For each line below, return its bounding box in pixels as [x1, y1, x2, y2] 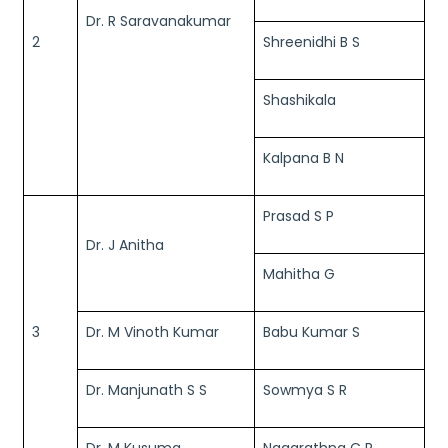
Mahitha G [263, 264, 335, 284]
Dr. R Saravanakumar [86, 11, 231, 31]
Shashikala [263, 90, 336, 110]
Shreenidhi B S [263, 32, 360, 52]
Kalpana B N [263, 148, 344, 168]
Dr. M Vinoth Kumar [86, 322, 219, 342]
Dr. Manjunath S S [86, 380, 207, 400]
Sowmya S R [263, 380, 347, 400]
